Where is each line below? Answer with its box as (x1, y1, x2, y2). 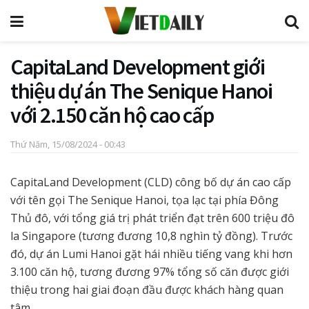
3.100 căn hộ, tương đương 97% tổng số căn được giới (10, 263, 289, 279)
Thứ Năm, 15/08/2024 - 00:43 (10, 137, 126, 150)
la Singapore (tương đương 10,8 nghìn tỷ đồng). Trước (10, 228, 292, 243)
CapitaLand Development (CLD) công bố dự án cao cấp (10, 174, 291, 190)
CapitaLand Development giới (10, 53, 265, 81)
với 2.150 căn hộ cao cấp (10, 101, 214, 129)
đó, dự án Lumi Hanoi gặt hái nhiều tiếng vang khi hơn (10, 246, 292, 261)
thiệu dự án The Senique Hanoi (10, 77, 272, 105)
